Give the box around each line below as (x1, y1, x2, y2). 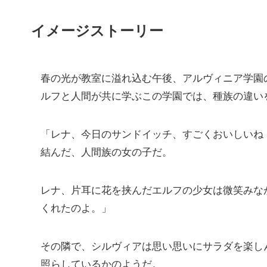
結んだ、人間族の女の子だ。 (41, 143, 172, 159)
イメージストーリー (31, 20, 163, 41)
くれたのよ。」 (41, 199, 111, 215)
